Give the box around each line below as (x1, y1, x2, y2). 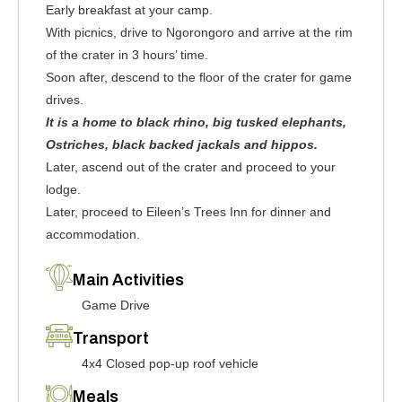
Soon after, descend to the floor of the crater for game (46, 70, 352, 84)
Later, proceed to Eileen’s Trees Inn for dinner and (46, 205, 331, 219)
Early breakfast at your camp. (46, 3, 213, 17)
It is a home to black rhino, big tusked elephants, (46, 115, 346, 129)
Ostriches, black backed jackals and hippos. (46, 137, 318, 152)
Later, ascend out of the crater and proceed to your (46, 160, 336, 174)
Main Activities (73, 271, 184, 289)
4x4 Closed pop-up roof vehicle (82, 356, 258, 371)
